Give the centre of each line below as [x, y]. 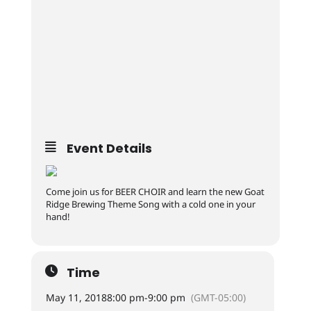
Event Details [109, 148]
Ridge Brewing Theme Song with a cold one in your [150, 204]
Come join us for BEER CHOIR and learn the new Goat [155, 192]
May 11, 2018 [76, 297]
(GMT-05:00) [218, 297]
